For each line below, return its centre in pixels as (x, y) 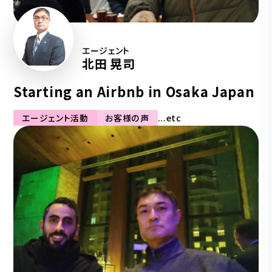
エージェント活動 (55, 118)
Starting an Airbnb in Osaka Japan (134, 92)
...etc (169, 118)
